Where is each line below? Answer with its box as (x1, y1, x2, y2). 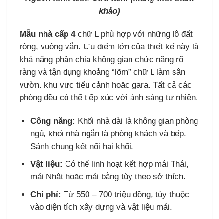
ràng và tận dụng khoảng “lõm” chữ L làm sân (20, 67, 186, 77)
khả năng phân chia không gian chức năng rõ (20, 55, 184, 65)
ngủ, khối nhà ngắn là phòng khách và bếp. (30, 129, 187, 139)
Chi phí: (30, 190, 62, 199)
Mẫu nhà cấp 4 (20, 29, 76, 39)
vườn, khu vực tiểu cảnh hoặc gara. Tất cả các (20, 80, 192, 90)
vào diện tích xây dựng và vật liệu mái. (30, 202, 173, 212)
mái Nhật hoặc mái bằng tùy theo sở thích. (30, 172, 186, 182)
